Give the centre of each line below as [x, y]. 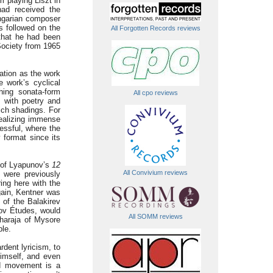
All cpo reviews [155, 93]
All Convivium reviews [155, 172]
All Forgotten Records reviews [155, 28]
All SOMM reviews [155, 216]
